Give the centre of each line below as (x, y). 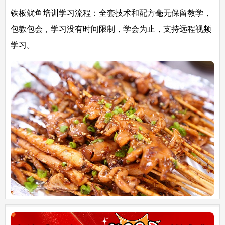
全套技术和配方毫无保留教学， (155, 13)
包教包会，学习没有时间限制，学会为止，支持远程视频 (111, 29)
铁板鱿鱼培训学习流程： (55, 13)
